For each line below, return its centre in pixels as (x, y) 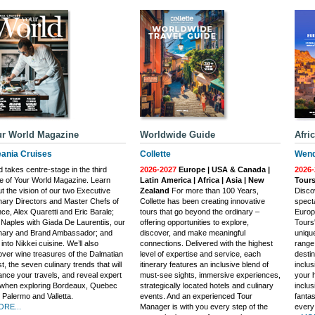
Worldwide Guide (178, 135)
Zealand (155, 191)
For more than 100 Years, (214, 191)
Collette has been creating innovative (202, 201)
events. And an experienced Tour (196, 296)
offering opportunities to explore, (194, 223)
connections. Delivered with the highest (206, 244)
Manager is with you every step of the (204, 307)
